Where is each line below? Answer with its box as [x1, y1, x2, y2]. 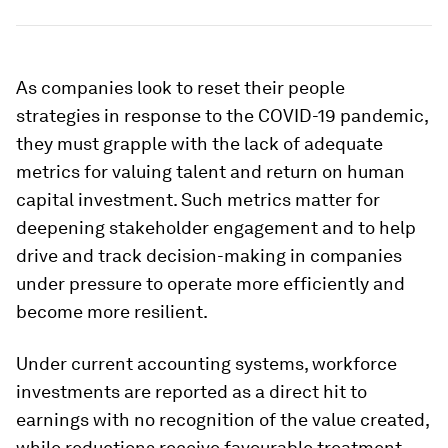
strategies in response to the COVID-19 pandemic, [16, 105, 428, 126]
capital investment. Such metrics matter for [16, 189, 380, 210]
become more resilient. [16, 301, 208, 322]
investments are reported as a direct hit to [16, 381, 367, 402]
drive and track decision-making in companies [16, 245, 402, 266]
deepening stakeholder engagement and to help [16, 217, 416, 238]
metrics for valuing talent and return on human [16, 161, 405, 182]
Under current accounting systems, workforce [16, 353, 397, 374]
